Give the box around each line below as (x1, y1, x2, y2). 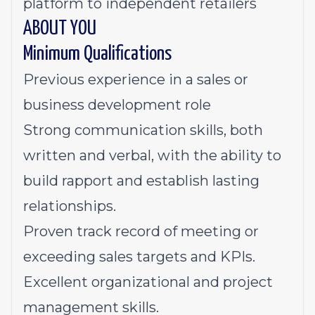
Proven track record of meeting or (23, 223, 259, 240)
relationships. (23, 198, 116, 214)
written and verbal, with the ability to (23, 147, 281, 164)
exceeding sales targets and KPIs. (23, 248, 255, 265)
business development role (23, 96, 214, 113)
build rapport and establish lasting (23, 172, 259, 189)
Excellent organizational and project (23, 274, 273, 290)
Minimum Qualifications (23, 44, 172, 64)
